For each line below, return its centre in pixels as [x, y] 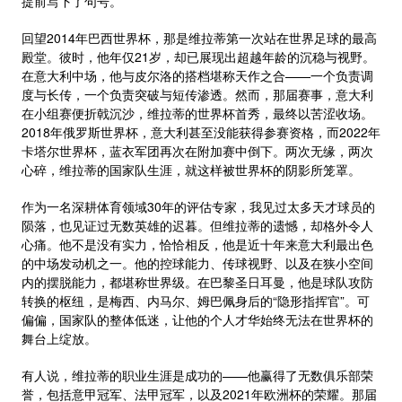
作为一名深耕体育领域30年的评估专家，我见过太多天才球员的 [198, 206]
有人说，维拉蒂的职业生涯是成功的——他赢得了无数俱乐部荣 [197, 375]
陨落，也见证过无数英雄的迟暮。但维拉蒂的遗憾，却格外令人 [197, 225]
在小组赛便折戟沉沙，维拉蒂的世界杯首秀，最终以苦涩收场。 [197, 113]
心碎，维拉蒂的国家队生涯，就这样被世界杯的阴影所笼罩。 [191, 170]
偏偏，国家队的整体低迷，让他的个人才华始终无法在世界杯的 [197, 319]
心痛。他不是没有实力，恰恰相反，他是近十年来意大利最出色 [197, 244]
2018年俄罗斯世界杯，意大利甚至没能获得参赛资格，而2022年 [201, 132]
